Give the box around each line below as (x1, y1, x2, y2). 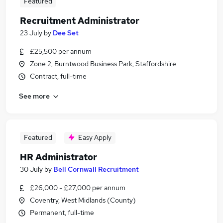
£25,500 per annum (30, 47, 92, 56)
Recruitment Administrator (20, 15, 139, 26)
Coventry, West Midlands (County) (30, 196, 136, 205)
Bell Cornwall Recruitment (53, 165, 139, 174)
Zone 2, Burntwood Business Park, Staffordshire (30, 59, 176, 68)
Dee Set (53, 28, 79, 37)
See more (19, 91, 50, 101)
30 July (20, 165, 43, 174)
